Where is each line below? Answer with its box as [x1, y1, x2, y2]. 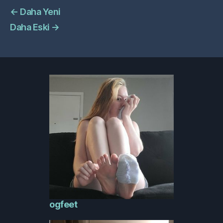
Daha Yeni [20, 6, 61, 17]
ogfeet [49, 199, 78, 210]
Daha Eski [10, 22, 50, 32]
